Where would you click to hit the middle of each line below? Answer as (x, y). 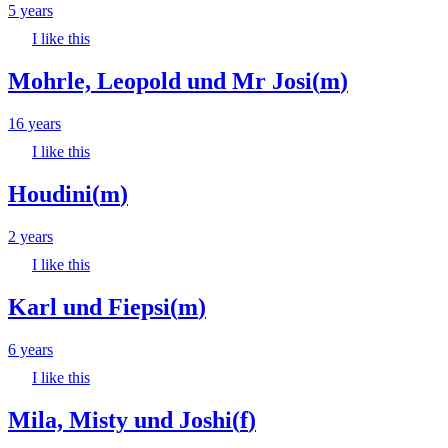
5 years (30, 11)
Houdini (50, 193)
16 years (34, 123)
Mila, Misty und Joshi (120, 419)
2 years (30, 236)
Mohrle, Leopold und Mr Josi (160, 81)
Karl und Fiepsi (89, 306)
